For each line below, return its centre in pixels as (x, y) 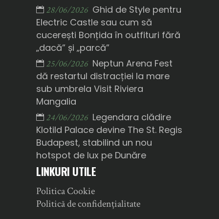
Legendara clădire (132, 117)
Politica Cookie (66, 191)
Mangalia (56, 101)
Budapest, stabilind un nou (94, 142)
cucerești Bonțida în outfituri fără (108, 35)
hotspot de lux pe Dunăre (91, 155)
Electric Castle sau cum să (94, 22)
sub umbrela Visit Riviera (90, 88)
